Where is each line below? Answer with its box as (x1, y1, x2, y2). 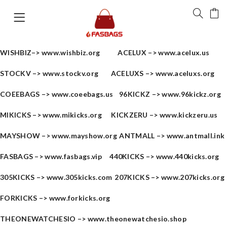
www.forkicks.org (49, 194, 110, 202)
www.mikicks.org (43, 110, 102, 119)
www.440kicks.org (156, 152, 219, 161)
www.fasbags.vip (45, 152, 102, 161)
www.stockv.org (43, 69, 99, 78)
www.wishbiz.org (42, 48, 100, 57)
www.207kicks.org (161, 173, 224, 181)
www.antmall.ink (166, 131, 225, 140)
